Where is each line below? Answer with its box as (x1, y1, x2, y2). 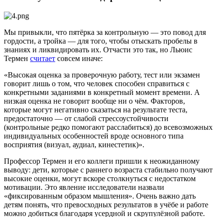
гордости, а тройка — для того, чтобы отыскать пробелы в (4, 36, 198, 45)
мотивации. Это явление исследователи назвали (4, 183, 164, 191)
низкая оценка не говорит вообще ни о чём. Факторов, (4, 96, 185, 105)
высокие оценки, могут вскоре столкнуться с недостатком (4, 174, 196, 183)
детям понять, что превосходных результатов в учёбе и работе (4, 200, 208, 209)
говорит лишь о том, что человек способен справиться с (4, 79, 189, 88)
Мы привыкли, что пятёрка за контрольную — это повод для (4, 28, 206, 36)
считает (30, 54, 55, 62)
